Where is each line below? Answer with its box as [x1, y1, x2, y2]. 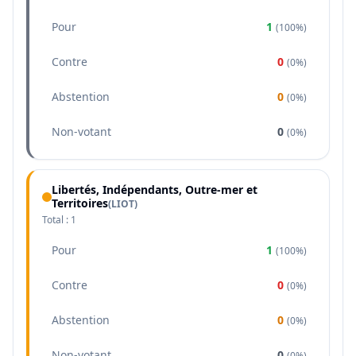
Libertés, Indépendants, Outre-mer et [52, 182, 257, 197]
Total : [42, 213, 71, 226]
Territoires [52, 195, 108, 211]
